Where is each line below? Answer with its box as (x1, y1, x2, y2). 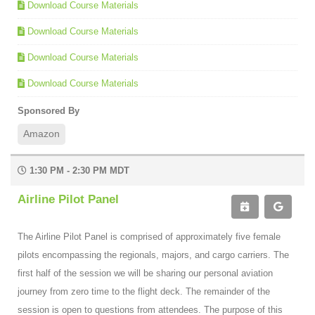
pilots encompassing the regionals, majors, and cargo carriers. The (18, 249, 289, 260)
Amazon (23, 128, 60, 139)
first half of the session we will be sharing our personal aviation (18, 267, 273, 278)
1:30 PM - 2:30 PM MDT (27, 165, 129, 176)
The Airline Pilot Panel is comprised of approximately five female (18, 231, 281, 242)
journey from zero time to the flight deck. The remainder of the (18, 285, 270, 297)
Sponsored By (18, 105, 79, 116)
